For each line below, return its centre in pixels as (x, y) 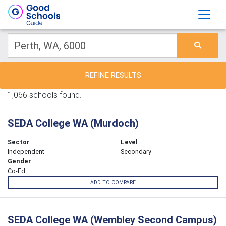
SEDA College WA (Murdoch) (73, 123)
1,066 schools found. (45, 95)
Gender (19, 161)
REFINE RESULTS (113, 75)
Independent (26, 152)
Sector (19, 142)
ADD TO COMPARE (113, 183)
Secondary (136, 152)
